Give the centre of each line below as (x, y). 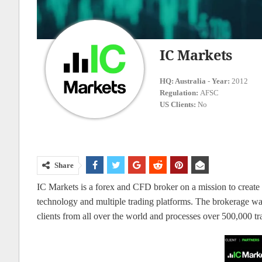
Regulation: (180, 93)
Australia (190, 81)
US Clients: (179, 105)
